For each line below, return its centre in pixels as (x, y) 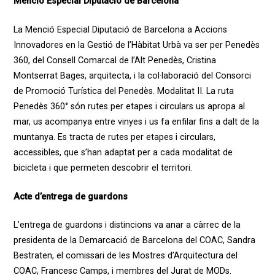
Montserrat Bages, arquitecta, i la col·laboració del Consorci (132, 76)
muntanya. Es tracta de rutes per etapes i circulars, (114, 137)
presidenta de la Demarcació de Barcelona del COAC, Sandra (134, 241)
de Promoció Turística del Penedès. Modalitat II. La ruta (123, 91)
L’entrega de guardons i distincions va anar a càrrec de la (127, 225)
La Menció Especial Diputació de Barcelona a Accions (120, 30)
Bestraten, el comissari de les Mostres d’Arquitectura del (125, 256)
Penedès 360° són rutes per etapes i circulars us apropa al (129, 107)
